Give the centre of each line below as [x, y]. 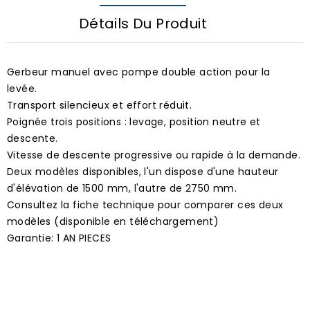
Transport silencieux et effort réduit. [100, 105]
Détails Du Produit [143, 23]
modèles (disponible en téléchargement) [113, 221]
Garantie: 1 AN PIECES [59, 238]
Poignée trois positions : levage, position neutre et [134, 121]
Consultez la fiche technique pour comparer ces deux [145, 204]
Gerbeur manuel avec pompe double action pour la [139, 72]
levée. [22, 88]
